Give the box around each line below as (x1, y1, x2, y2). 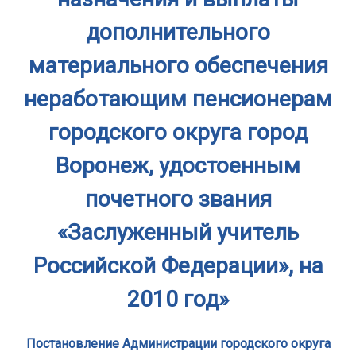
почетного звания (84, 186, 272, 212)
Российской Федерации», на (33, 253, 323, 279)
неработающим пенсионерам (24, 86, 332, 112)
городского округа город (48, 119, 308, 145)
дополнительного (86, 19, 270, 45)
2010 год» (127, 286, 229, 312)
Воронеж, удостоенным (56, 153, 300, 179)
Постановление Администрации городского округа (25, 336, 331, 352)
